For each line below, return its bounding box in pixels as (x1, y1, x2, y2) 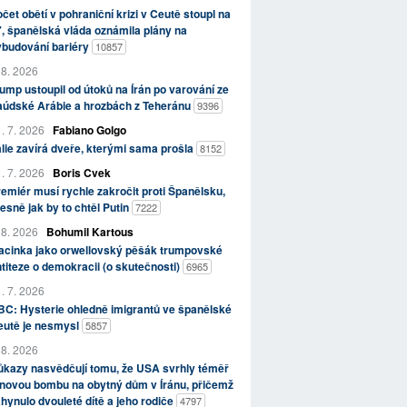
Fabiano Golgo (52, 122, 126, 139)
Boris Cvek (52, 164, 111, 182)
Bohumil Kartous (45, 223, 134, 241)
